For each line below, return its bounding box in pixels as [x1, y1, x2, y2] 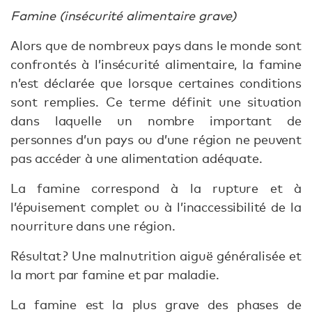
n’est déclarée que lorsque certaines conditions [10, 75, 302, 91]
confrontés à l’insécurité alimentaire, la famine [10, 56, 302, 72]
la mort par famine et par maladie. [10, 267, 223, 283]
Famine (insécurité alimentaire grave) [10, 8, 237, 24]
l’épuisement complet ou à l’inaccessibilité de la [10, 199, 302, 215]
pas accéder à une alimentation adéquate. [10, 150, 263, 166]
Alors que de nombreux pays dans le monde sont [10, 38, 302, 54]
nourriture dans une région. [10, 218, 175, 234]
